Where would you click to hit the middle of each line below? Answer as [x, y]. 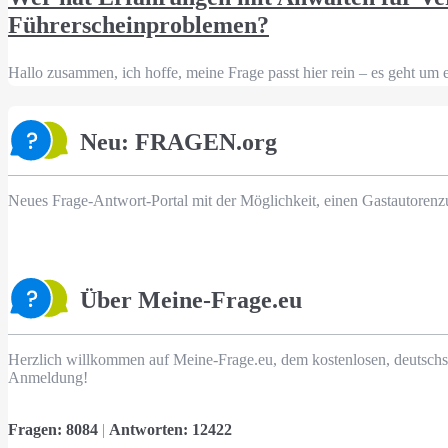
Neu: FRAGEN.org [178, 141]
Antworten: [150, 429]
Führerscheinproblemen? [138, 25]
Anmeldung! [48, 377]
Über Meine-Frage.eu [191, 299]
